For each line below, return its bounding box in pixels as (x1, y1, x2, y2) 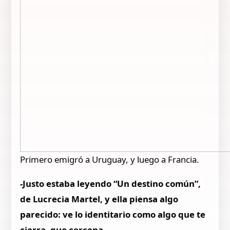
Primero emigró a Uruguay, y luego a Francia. (20, 154, 200, 166)
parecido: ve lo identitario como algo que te (20, 208, 206, 221)
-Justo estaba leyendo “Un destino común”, (20, 178, 201, 190)
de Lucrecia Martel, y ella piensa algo (20, 193, 179, 205)
